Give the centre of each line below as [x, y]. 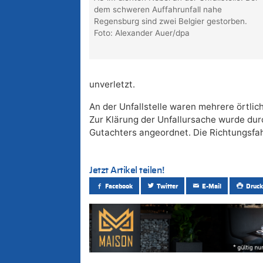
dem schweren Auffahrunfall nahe [158, 10]
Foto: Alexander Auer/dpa [142, 33]
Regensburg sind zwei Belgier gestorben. [171, 21]
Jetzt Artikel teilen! [127, 171]
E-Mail [212, 186]
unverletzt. [112, 85]
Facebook [119, 186]
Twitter [168, 186]
